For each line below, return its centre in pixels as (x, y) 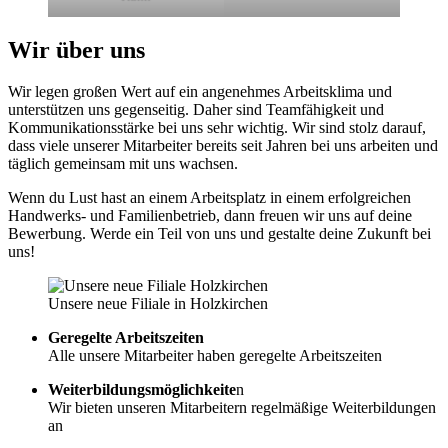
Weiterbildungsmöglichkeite (142, 390)
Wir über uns (76, 49)
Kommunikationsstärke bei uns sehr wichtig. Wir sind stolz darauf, (217, 128)
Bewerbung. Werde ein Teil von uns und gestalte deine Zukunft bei (219, 234)
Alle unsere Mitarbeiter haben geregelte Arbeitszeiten (215, 356)
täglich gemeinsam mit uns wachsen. (123, 164)
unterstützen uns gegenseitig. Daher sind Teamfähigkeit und (196, 110)
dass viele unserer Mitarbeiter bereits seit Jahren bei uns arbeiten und (223, 146)
